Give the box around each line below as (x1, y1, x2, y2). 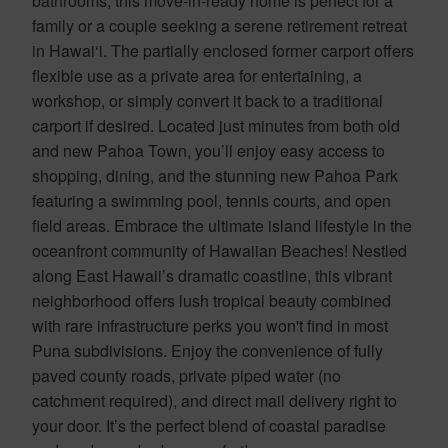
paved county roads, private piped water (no (32, 363, 341, 387)
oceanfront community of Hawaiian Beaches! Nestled (32, 238, 407, 262)
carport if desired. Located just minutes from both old (32, 113, 400, 137)
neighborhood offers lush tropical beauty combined (32, 288, 391, 312)
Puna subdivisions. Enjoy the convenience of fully (32, 338, 383, 362)
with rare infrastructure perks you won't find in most (32, 313, 388, 337)
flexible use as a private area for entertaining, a (32, 63, 362, 87)
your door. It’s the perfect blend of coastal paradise (32, 413, 386, 437)
